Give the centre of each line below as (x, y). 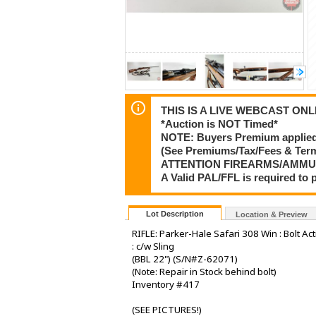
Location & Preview (272, 214)
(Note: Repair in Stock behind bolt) (204, 271)
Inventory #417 (166, 284)
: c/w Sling (153, 246)
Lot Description (175, 213)
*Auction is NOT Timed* (220, 124)
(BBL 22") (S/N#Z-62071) (185, 259)
